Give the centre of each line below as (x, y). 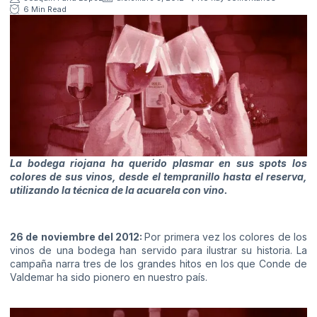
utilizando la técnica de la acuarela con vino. (119, 190)
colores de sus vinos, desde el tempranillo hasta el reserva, (158, 176)
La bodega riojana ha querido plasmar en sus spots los (158, 163)
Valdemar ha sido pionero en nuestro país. (109, 277)
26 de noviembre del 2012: (77, 237)
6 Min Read (45, 9)
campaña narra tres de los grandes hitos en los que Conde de (158, 264)
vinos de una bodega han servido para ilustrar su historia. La (158, 250)
